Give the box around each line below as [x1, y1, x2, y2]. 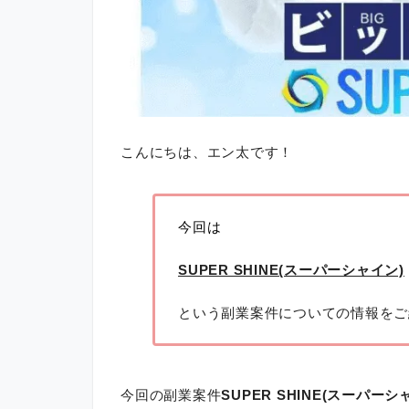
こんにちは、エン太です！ [121, 143, 294, 160]
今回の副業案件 [121, 386, 222, 403]
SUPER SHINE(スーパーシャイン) [177, 261, 404, 278]
